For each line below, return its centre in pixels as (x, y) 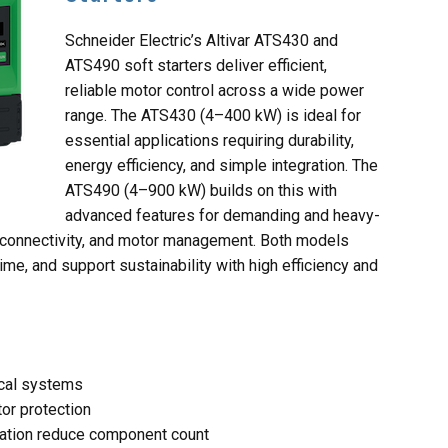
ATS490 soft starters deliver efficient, (196, 65)
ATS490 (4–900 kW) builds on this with (201, 190)
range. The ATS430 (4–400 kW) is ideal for (213, 115)
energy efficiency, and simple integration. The (221, 165)
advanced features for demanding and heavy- (222, 215)
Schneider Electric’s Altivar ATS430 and (201, 40)
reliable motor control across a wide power (214, 90)
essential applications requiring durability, (209, 140)
